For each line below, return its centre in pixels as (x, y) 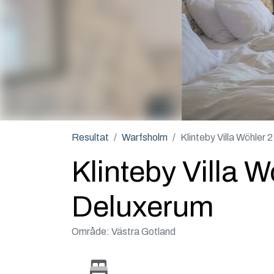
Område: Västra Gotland (124, 231)
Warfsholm (145, 137)
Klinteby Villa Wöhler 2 (227, 137)
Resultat (90, 137)
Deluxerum (143, 207)
